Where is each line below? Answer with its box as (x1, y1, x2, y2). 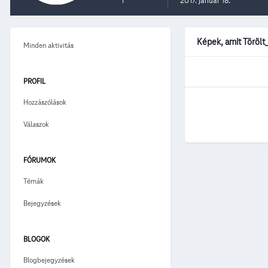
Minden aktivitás (23, 40, 74, 50)
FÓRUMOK (23, 155, 56, 165)
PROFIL (23, 76, 45, 86)
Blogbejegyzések (23, 255, 75, 264)
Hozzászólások (23, 97, 66, 106)
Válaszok (23, 119, 49, 129)
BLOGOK (23, 234, 50, 243)
